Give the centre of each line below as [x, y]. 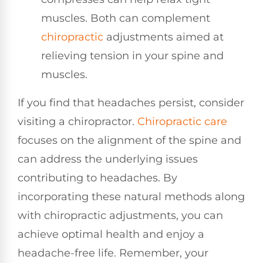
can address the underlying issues [108, 159]
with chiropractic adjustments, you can [120, 215]
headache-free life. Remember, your [113, 253]
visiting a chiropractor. [77, 121]
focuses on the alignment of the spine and [129, 140]
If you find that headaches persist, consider [131, 102]
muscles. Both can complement [126, 18]
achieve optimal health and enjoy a [111, 234]
